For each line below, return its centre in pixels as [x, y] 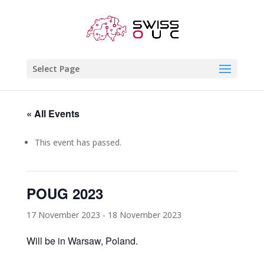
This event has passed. [78, 142]
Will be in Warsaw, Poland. [82, 241]
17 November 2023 [63, 215]
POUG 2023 [65, 193]
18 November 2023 [144, 215]
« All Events [53, 113]
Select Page [56, 69]
